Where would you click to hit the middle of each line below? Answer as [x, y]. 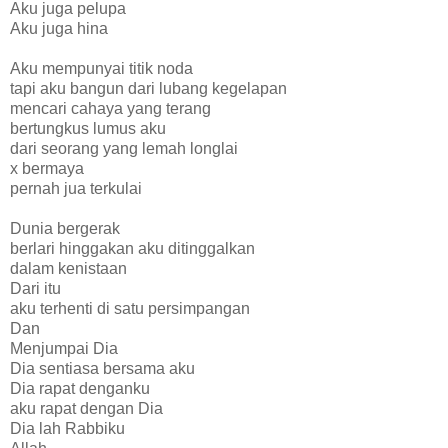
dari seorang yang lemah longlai [124, 148]
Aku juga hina [59, 28]
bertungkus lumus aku [88, 128]
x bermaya [47, 168]
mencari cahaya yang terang [110, 108]
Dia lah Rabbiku [67, 428]
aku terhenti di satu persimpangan [130, 308]
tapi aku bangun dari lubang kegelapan [148, 88]
